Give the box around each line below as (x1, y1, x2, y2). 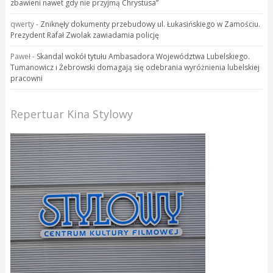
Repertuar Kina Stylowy (10, 106, 133, 121)
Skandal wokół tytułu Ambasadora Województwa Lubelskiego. (36, 51, 250, 62)
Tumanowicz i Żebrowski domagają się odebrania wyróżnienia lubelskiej (10, 62, 260, 73)
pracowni (10, 73, 43, 83)
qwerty (10, 18, 34, 29)
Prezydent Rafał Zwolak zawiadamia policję (10, 29, 159, 40)
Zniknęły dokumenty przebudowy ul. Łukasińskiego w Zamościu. (40, 18, 260, 29)
